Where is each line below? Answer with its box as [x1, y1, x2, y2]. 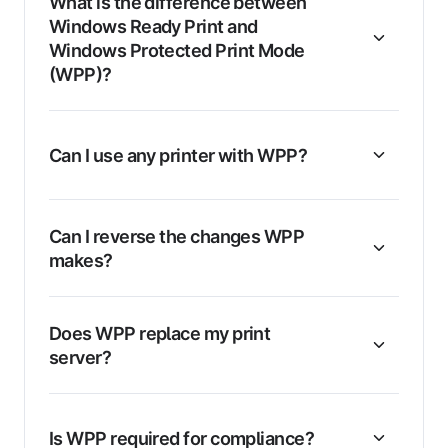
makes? [49, 249, 113, 272]
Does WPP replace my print [49, 322, 271, 345]
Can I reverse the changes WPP [49, 225, 305, 248]
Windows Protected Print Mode [49, 39, 305, 62]
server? [49, 346, 112, 369]
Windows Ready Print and [49, 15, 258, 38]
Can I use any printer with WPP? [49, 144, 308, 167]
